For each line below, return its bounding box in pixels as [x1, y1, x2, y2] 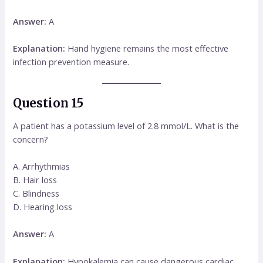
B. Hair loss [13, 174, 58, 186]
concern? [13, 133, 49, 145]
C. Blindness [13, 187, 60, 200]
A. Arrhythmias [13, 160, 70, 173]
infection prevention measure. [13, 56, 130, 68]
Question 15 [13, 95, 84, 110]
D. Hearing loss [13, 201, 73, 213]
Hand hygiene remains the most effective [65, 42, 229, 55]
